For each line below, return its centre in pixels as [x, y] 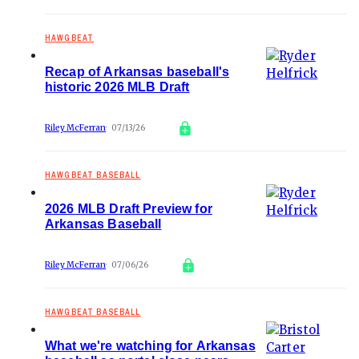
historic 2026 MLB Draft [117, 87]
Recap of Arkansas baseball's [137, 72]
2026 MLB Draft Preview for [129, 209]
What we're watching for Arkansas [150, 346]
